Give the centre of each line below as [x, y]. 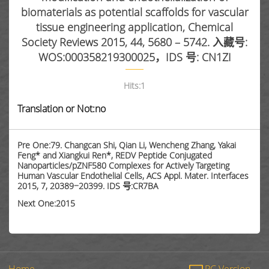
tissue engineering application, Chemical [134, 27]
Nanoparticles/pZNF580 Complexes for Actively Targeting [124, 166]
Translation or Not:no [62, 108]
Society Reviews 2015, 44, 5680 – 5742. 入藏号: [134, 42]
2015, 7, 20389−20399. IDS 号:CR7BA [88, 186]
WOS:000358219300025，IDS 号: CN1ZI [134, 57]
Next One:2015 [47, 204]
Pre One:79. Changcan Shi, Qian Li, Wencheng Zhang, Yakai [127, 145]
